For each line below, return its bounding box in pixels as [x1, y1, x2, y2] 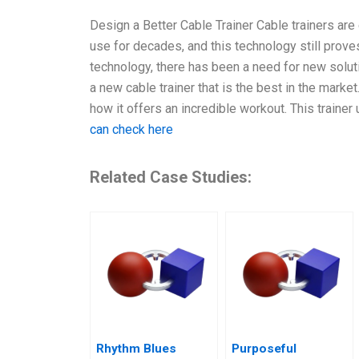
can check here [90, 121, 173, 137]
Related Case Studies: [90, 167, 252, 187]
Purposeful [232, 341, 296, 356]
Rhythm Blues [96, 341, 176, 356]
